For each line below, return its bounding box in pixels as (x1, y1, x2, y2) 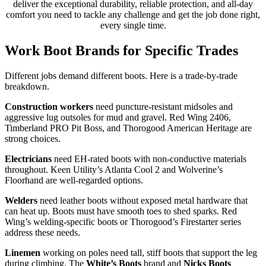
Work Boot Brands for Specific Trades (5, 43, 238, 59)
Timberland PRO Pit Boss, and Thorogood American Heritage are (5, 123, 252, 134)
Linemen (5, 248, 40, 258)
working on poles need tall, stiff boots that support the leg (40, 248, 257, 258)
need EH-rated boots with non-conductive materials (52, 154, 246, 164)
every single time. (100, 20, 166, 31)
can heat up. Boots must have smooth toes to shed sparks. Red (5, 206, 237, 217)
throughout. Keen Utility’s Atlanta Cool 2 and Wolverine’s (5, 164, 223, 175)
